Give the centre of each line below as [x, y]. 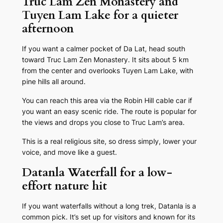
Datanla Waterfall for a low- [97, 173]
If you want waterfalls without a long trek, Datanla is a [109, 206]
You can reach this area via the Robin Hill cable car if [107, 101]
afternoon [48, 29]
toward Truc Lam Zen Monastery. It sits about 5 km [105, 60]
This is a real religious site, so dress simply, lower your [109, 141]
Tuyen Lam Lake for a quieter [100, 15]
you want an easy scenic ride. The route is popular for [109, 111]
